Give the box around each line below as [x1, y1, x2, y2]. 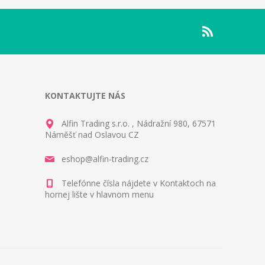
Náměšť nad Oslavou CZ [45, 129, 139, 140]
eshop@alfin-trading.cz [62, 153, 148, 164]
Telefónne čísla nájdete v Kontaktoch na [62, 177, 216, 189]
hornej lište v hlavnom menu [45, 189, 154, 200]
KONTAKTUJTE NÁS [45, 90, 125, 101]
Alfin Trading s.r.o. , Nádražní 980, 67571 [62, 118, 216, 129]
